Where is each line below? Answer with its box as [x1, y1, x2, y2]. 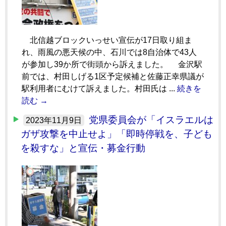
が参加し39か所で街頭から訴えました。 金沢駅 [22, 60, 202, 69]
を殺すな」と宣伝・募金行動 [21, 142, 145, 153]
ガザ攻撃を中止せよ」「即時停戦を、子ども [21, 128, 212, 139]
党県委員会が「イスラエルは [89, 114, 213, 125]
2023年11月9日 [26, 116, 82, 125]
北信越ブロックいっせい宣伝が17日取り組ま [22, 35, 192, 44]
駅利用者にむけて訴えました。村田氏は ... [22, 84, 177, 93]
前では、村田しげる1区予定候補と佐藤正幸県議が [22, 72, 204, 81]
